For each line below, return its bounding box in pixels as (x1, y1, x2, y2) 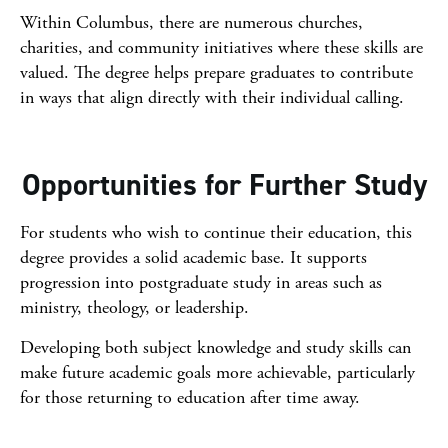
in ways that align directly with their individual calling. (20, 86, 404, 109)
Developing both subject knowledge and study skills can (20, 336, 411, 359)
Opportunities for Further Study (21, 165, 427, 205)
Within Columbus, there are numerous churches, (20, 11, 363, 34)
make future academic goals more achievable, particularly (20, 361, 415, 384)
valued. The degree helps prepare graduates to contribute (20, 61, 413, 84)
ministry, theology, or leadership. (20, 296, 249, 319)
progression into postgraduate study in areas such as (20, 271, 382, 294)
